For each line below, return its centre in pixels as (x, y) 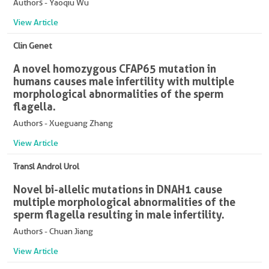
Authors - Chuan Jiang (53, 231)
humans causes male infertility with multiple (124, 81)
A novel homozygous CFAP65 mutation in (115, 68)
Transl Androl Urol (46, 166)
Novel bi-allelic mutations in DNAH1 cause (118, 189)
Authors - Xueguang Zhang (63, 123)
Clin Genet (32, 45)
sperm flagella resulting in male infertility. (119, 214)
